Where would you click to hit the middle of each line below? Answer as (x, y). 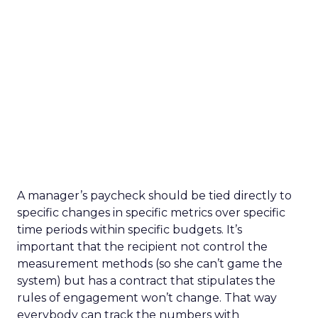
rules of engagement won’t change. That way (147, 298)
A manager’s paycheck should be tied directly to (154, 196)
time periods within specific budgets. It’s (130, 230)
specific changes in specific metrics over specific (151, 213)
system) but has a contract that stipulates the (146, 281)
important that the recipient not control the (142, 247)
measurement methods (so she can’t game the (150, 264)
